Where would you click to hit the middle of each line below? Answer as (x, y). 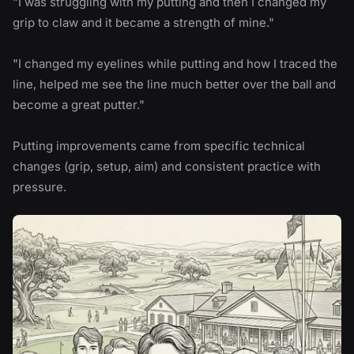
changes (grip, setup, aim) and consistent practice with (167, 166)
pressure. (40, 186)
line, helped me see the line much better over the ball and (174, 84)
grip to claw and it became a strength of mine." (143, 22)
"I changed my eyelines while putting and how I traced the (175, 63)
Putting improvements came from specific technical (159, 145)
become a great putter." (79, 104)
